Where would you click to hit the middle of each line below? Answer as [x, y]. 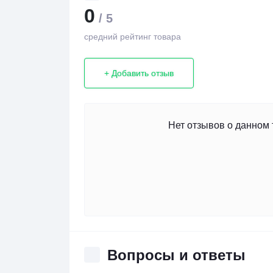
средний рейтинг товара [133, 37]
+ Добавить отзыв [139, 73]
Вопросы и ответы [176, 255]
